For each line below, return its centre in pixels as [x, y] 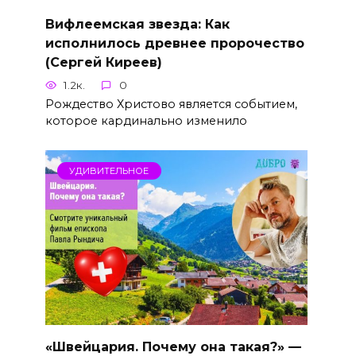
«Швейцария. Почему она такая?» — [173, 346]
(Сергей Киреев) [103, 62]
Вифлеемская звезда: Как [137, 24]
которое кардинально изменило [146, 120]
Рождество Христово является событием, [171, 104]
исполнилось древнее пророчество [174, 43]
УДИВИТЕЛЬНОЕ [109, 170]
